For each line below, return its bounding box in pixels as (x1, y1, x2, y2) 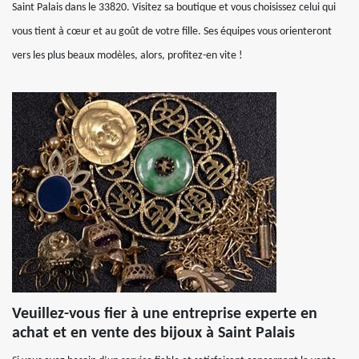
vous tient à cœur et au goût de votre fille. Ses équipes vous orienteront (12, 26, 332, 38)
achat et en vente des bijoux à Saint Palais (12, 325, 295, 341)
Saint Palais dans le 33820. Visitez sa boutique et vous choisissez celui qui (12, 2, 336, 14)
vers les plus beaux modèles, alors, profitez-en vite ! (12, 50, 243, 62)
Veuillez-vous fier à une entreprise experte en (12, 306, 317, 322)
